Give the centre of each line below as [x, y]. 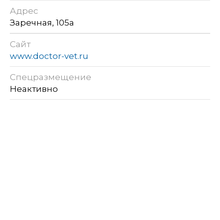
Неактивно [35, 89]
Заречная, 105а [42, 23]
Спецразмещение [51, 77]
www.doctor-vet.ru [49, 56]
